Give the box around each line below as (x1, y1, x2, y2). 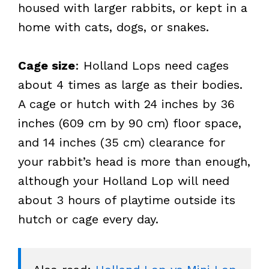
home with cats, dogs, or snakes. (18, 19, 209, 34)
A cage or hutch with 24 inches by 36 (18, 96, 235, 111)
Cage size (18, 58, 75, 73)
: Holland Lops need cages (75, 58, 229, 73)
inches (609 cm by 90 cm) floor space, (18, 115, 241, 130)
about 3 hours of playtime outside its (18, 192, 235, 207)
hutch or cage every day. (18, 211, 159, 226)
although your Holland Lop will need (18, 173, 229, 188)
